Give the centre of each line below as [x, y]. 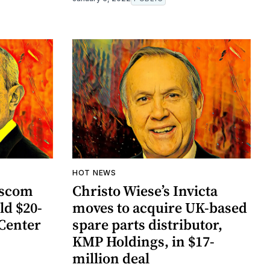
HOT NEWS [94, 172]
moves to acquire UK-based [160, 207]
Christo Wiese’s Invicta [145, 190]
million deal [111, 258]
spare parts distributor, [147, 224]
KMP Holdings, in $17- [143, 241]
